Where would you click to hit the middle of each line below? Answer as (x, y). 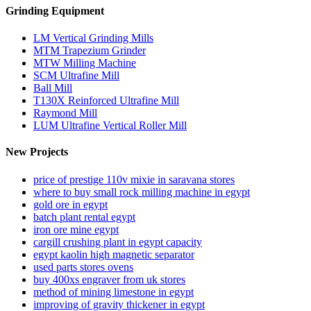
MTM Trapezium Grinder (90, 51)
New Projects (37, 152)
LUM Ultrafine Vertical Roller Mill (110, 126)
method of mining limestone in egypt (114, 292)
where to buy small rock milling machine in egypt (142, 192)
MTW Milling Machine (85, 63)
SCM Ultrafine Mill (76, 76)
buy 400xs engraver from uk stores (109, 279)
